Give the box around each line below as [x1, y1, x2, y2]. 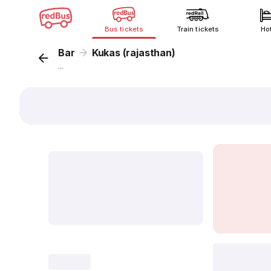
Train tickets [177, 25, 219, 33]
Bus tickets [105, 25, 143, 33]
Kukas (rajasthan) [91, 47, 175, 59]
